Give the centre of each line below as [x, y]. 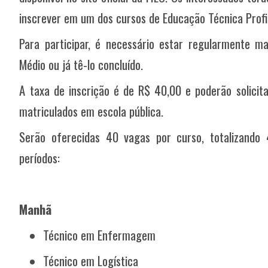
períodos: [40, 158]
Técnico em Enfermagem [100, 235]
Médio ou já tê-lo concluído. [81, 65]
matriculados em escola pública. [92, 111]
